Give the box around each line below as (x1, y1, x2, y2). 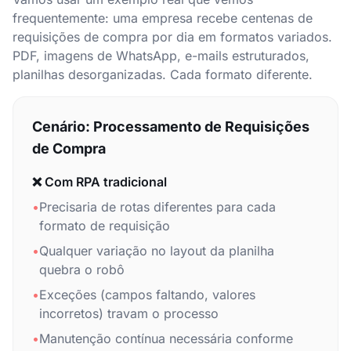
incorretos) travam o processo (39, 306, 219, 321)
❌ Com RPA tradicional (32, 174, 167, 190)
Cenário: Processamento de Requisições (32, 118, 309, 135)
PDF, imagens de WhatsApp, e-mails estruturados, (13, 48, 309, 63)
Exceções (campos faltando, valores (39, 287, 255, 302)
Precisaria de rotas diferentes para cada (39, 199, 276, 215)
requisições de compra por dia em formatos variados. (13, 29, 332, 45)
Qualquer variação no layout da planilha (39, 243, 274, 259)
